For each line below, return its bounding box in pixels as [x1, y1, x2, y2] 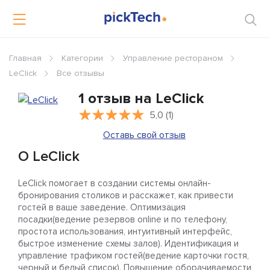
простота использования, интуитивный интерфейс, [18, 226, 232, 237]
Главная [9, 53, 42, 64]
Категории [61, 53, 103, 64]
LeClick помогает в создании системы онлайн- [18, 178, 211, 189]
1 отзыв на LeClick [78, 90, 204, 108]
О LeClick [18, 148, 80, 166]
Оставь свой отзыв [103, 129, 186, 142]
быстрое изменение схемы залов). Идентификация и [18, 238, 239, 250]
